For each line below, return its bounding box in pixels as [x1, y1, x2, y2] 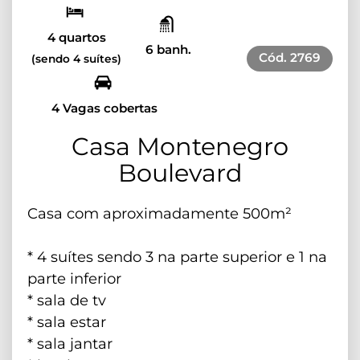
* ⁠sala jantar [27, 333, 112, 353]
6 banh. [145, 41, 191, 57]
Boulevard [117, 157, 243, 188]
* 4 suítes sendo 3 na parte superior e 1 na [27, 247, 327, 266]
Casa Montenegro [72, 131, 288, 162]
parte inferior [27, 268, 121, 288]
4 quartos [47, 29, 106, 45]
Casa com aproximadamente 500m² [27, 203, 292, 223]
